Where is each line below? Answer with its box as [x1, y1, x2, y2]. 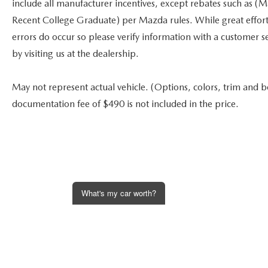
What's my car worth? [81, 187, 156, 199]
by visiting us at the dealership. [12, 48, 139, 60]
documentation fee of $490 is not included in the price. [12, 98, 239, 110]
